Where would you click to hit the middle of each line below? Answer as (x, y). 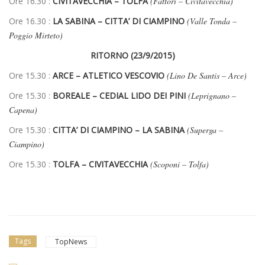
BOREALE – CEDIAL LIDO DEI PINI (119, 96)
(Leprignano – (212, 96)
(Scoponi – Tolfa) (180, 164)
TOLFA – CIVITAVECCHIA (100, 164)
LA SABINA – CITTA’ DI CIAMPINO (119, 21)
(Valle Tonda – (212, 21)
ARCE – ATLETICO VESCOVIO (109, 76)
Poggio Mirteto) (36, 35)
